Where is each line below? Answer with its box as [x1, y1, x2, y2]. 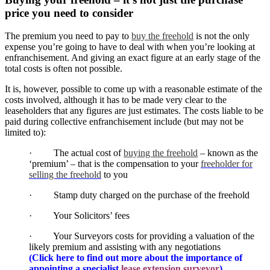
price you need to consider [5, 6, 133, 19]
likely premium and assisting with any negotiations [29, 242, 221, 253]
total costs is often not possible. [5, 63, 122, 74]
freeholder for [201, 159, 253, 169]
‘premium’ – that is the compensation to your [29, 159, 201, 169]
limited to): [5, 127, 46, 138]
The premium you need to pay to [5, 31, 131, 42]
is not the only [193, 31, 250, 42]
